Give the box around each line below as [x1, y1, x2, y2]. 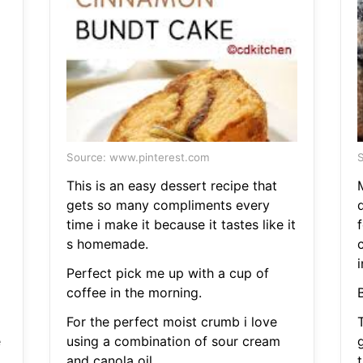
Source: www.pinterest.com [66, 151, 210, 164]
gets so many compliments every [66, 197, 270, 214]
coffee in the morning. [66, 284, 202, 301]
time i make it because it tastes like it [66, 216, 296, 233]
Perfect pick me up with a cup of [66, 265, 269, 282]
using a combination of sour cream [66, 333, 280, 350]
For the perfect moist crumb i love [66, 314, 277, 331]
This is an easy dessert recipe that [66, 177, 277, 194]
